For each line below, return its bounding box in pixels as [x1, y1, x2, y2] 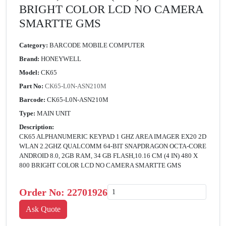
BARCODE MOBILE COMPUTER [49, 41, 145, 49]
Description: [19, 123, 54, 131]
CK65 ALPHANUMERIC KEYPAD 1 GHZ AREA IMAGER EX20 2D [19, 133, 206, 141]
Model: [19, 69, 39, 77]
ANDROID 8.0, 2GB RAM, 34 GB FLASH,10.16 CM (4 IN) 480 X [19, 152, 198, 160]
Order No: [19, 186, 67, 198]
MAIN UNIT [37, 109, 71, 118]
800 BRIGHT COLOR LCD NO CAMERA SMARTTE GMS [19, 161, 181, 169]
